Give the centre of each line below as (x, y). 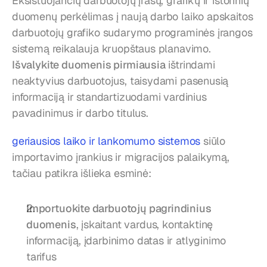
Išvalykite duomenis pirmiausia (89, 65)
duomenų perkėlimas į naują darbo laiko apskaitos (133, 17)
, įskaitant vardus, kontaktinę (145, 225)
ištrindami (190, 65)
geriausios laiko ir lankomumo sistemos (106, 141)
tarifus (41, 257)
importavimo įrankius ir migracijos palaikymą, (121, 157)
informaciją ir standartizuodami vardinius (109, 97)
